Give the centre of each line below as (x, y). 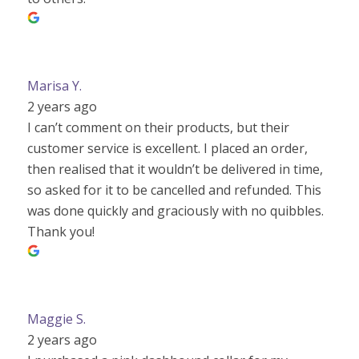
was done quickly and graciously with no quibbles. (175, 210)
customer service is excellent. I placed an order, (167, 148)
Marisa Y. (54, 85)
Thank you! (61, 231)
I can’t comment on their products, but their (158, 127)
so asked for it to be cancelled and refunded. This (174, 190)
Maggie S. (56, 319)
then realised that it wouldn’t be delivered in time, (175, 169)
